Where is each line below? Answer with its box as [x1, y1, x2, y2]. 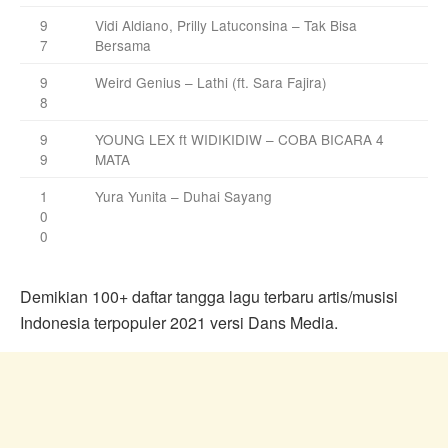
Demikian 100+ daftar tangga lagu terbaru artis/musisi [20, 284, 398, 308]
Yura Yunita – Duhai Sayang [95, 185, 272, 206]
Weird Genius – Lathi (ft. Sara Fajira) [95, 71, 327, 92]
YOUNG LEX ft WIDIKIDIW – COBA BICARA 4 [95, 128, 384, 149]
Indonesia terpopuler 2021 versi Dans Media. [20, 310, 338, 334]
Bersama [95, 34, 151, 55]
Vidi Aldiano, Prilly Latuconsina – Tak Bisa [95, 14, 357, 35]
